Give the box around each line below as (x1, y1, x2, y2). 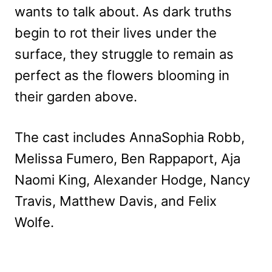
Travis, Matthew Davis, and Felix (15, 192, 217, 209)
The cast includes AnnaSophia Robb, (15, 129, 245, 145)
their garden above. (15, 88, 137, 104)
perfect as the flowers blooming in (15, 67, 229, 83)
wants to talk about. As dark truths (15, 3, 232, 19)
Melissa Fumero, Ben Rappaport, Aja (15, 150, 240, 166)
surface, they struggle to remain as (15, 46, 234, 62)
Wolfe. (15, 214, 54, 230)
